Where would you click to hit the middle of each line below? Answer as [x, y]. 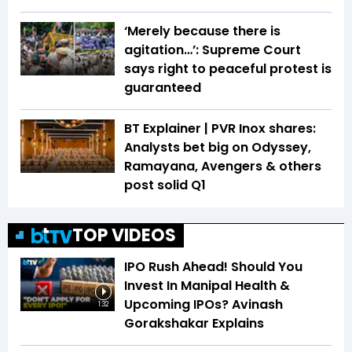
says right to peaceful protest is [228, 69]
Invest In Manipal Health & [207, 286]
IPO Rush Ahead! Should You [213, 267]
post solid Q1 [165, 185]
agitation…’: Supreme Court [213, 50]
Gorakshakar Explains [194, 324]
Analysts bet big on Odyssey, [218, 148]
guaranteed [163, 88]
